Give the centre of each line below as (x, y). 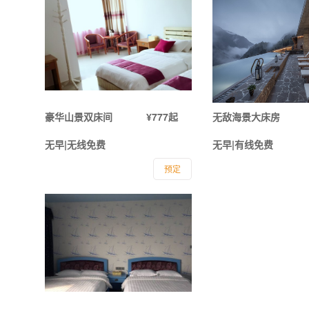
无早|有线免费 (242, 144)
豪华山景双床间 (78, 117)
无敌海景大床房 (246, 117)
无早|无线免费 (75, 144)
